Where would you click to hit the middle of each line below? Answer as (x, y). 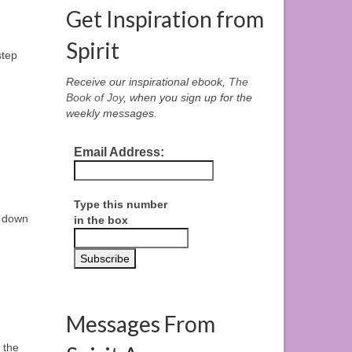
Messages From (140, 324)
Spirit (92, 51)
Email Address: (119, 152)
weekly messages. (111, 114)
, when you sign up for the (187, 98)
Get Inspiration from (165, 19)
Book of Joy (94, 98)
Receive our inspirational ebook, (147, 82)
